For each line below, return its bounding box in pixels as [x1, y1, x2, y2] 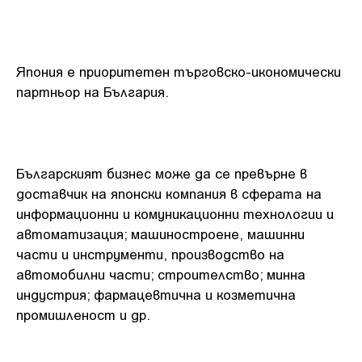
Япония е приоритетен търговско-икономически [16, 63, 341, 79]
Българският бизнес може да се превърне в [16, 165, 307, 181]
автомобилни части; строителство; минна [16, 266, 305, 282]
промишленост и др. [16, 306, 150, 322]
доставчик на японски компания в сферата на [16, 185, 322, 201]
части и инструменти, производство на [16, 246, 284, 262]
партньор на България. [16, 83, 169, 99]
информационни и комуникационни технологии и [16, 205, 334, 221]
